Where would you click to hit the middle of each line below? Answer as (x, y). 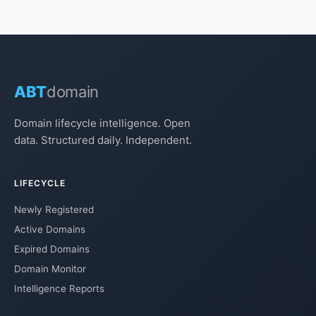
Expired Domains (52, 249)
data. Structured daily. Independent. (103, 140)
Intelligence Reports (59, 289)
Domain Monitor (50, 269)
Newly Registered (54, 210)
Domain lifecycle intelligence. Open (102, 123)
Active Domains (50, 230)
